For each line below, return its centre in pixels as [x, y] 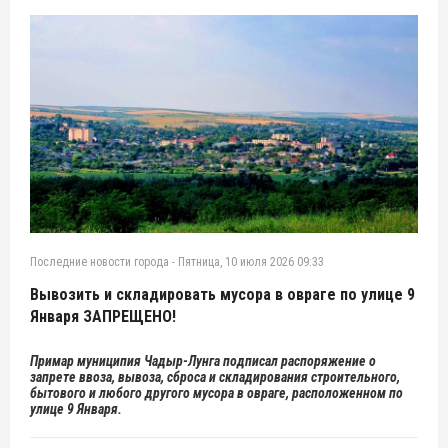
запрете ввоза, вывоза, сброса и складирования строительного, [215, 376]
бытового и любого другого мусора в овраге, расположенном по [216, 392]
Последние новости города [99, 261]
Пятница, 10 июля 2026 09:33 [251, 261]
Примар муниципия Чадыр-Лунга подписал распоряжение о [203, 360]
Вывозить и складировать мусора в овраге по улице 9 [222, 294]
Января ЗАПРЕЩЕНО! [103, 316]
